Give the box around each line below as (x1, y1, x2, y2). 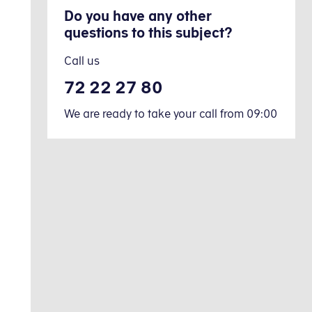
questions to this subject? (63, 24, 233, 40)
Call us (63, 54, 100, 67)
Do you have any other (63, 8, 212, 24)
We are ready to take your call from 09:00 (63, 107, 277, 120)
